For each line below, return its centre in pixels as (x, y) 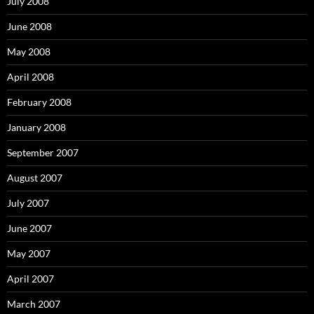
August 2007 (35, 178)
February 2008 (39, 102)
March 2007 (34, 304)
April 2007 (30, 279)
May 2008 (29, 52)
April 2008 (30, 77)
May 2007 (29, 254)
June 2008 (29, 27)
